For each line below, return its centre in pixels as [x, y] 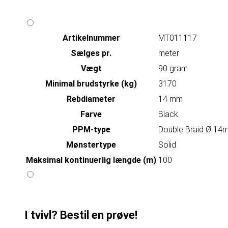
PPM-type [91, 130]
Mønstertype [91, 145]
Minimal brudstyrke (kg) [91, 84]
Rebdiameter [91, 99]
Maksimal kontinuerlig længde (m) [91, 160]
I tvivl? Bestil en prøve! [81, 215]
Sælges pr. [91, 53]
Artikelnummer [91, 38]
